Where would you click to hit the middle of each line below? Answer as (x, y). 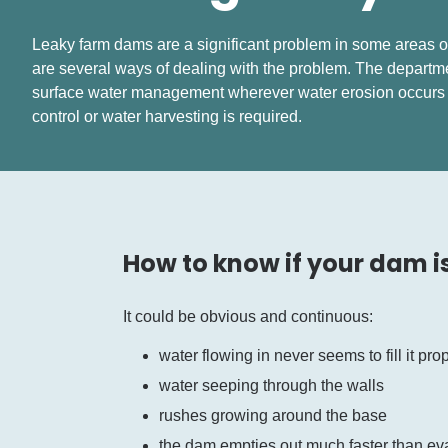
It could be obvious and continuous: (248, 316)
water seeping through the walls (271, 385)
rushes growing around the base (273, 415)
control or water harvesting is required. (167, 116)
